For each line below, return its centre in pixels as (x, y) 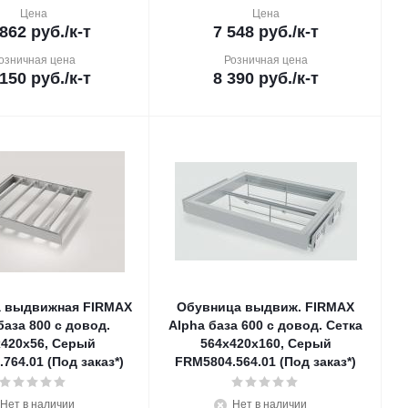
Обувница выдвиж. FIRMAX (265, 307)
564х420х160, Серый (265, 343)
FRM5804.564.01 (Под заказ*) (265, 362)
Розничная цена (265, 60)
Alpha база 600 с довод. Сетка (265, 325)
